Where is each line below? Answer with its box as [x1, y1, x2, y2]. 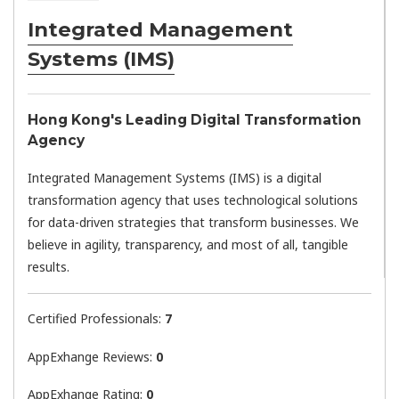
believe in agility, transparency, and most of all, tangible [28, 235, 348, 253]
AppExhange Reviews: [28, 347, 156, 365]
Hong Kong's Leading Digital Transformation [28, 111, 362, 129]
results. [28, 257, 69, 275]
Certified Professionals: [28, 310, 165, 328]
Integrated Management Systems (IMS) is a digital [28, 168, 322, 186]
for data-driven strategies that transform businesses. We [28, 213, 359, 231]
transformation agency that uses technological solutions [28, 191, 358, 208]
